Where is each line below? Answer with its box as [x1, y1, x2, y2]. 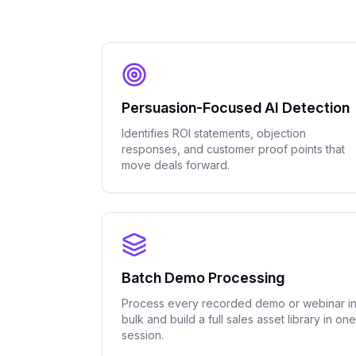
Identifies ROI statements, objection [122, 126, 306, 140]
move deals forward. [122, 158, 230, 172]
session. [122, 328, 164, 342]
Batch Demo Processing [122, 269, 284, 286]
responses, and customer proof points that [122, 142, 345, 156]
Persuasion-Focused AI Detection [122, 99, 350, 116]
